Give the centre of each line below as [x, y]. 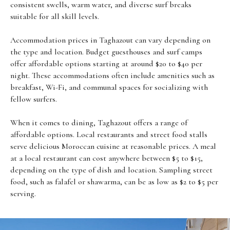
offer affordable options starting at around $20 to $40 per [106, 64]
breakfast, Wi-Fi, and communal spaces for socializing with [109, 88]
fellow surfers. [34, 99]
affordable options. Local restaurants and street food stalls [109, 135]
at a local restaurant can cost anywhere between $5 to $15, [107, 158]
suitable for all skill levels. [55, 17]
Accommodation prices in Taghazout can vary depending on [110, 40]
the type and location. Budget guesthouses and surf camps [106, 52]
